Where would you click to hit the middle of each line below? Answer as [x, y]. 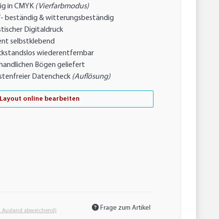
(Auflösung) [92, 77]
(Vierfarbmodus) [62, 6]
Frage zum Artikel [126, 208]
